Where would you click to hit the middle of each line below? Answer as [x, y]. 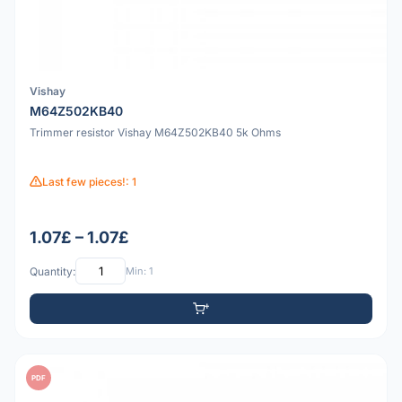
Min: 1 [139, 271]
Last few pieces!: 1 [89, 181]
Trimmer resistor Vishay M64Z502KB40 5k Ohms [155, 133]
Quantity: [52, 271]
